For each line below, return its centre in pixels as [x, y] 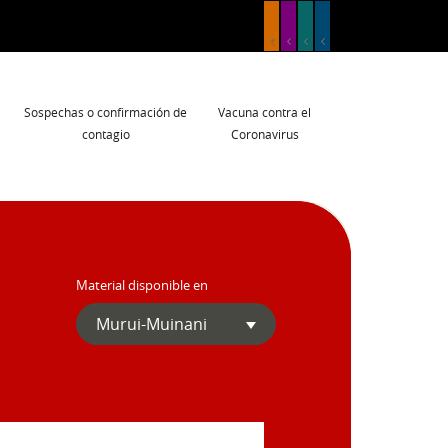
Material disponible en [142, 285]
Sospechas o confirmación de [105, 112]
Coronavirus [264, 134]
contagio [105, 134]
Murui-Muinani [151, 324]
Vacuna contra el [264, 112]
